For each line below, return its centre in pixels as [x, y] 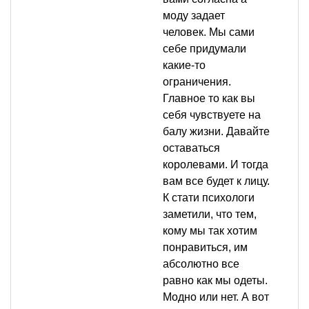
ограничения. [197, 82]
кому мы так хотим [210, 231]
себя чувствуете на [212, 115]
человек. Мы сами [209, 32]
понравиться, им [205, 248]
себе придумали [205, 49]
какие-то [184, 66]
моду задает [194, 16]
